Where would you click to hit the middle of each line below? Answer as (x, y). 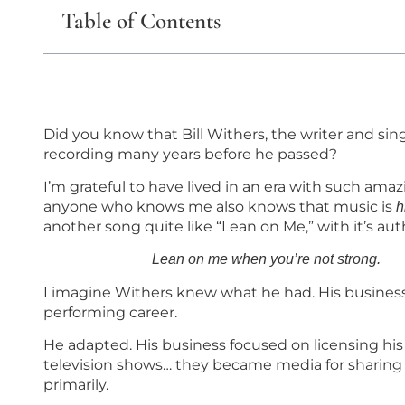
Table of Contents (141, 20)
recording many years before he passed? (190, 154)
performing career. (110, 312)
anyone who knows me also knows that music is (220, 207)
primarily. (76, 385)
